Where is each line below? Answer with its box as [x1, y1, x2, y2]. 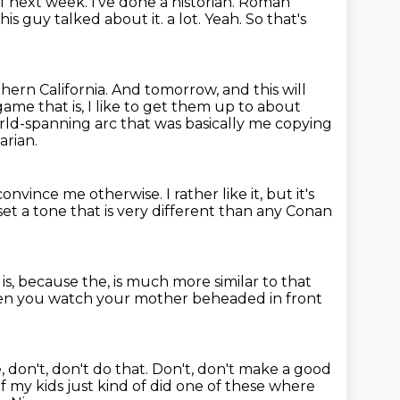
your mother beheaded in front [96, 290, 322, 307]
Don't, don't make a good [152, 361, 331, 378]
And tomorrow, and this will [112, 81, 306, 98]
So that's [246, 11, 306, 28]
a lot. [167, 11, 204, 28]
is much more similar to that [113, 273, 312, 290]
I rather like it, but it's [166, 186, 314, 203]
